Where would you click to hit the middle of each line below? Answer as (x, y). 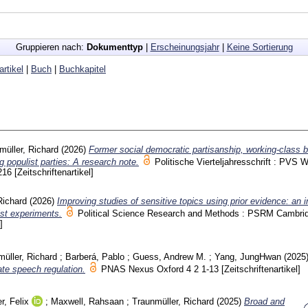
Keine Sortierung (260, 47)
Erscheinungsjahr (185, 47)
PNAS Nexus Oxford (144, 269)
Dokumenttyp (114, 47)
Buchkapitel (82, 69)
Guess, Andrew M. (169, 257)
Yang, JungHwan (248, 257)
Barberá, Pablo (95, 257)
